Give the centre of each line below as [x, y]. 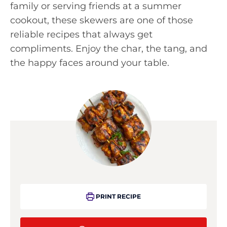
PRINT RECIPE [117, 196]
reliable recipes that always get [81, 34]
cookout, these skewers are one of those [102, 20]
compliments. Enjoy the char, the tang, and [109, 49]
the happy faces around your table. [90, 63]
